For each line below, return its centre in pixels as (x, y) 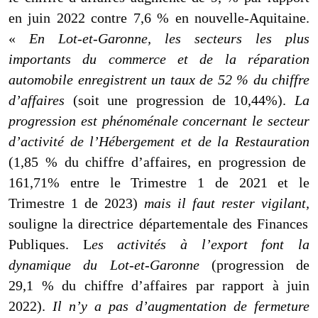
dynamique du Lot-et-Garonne (104, 265)
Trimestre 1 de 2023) (76, 203)
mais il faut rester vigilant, (227, 203)
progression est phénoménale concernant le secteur (159, 121)
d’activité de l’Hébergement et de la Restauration (159, 142)
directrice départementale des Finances (193, 224)
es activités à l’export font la (201, 245)
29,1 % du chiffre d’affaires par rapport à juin (159, 286)
